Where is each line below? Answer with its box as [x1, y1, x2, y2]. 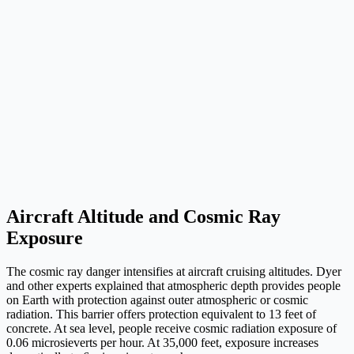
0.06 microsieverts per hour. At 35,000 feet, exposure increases [6, 335, 318, 349]
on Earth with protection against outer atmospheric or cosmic [6, 292, 308, 307]
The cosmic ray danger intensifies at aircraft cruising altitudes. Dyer [6, 264, 341, 278]
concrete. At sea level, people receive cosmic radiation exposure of [6, 321, 337, 335]
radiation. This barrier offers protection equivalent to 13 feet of [6, 307, 316, 321]
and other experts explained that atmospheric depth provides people [6, 278, 341, 292]
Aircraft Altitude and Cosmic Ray [6, 205, 281, 227]
